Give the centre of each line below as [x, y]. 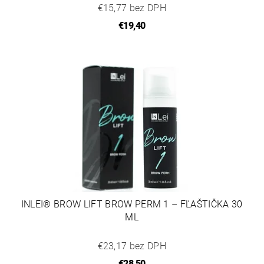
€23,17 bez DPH [132, 246]
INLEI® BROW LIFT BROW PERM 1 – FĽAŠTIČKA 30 [132, 204]
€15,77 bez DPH [132, 8]
